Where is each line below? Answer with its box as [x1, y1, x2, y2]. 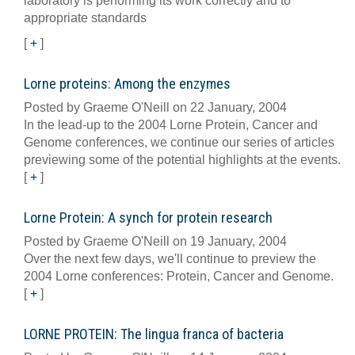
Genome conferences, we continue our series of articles [24, 136, 334, 149]
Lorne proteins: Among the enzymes [24, 75, 231, 92]
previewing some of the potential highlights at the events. [24, 153, 341, 166]
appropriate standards [24, 11, 147, 25]
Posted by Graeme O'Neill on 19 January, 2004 [24, 235, 287, 248]
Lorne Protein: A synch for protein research [24, 209, 273, 226]
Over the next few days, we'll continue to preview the [24, 252, 316, 265]
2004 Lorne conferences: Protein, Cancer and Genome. [24, 269, 334, 283]
